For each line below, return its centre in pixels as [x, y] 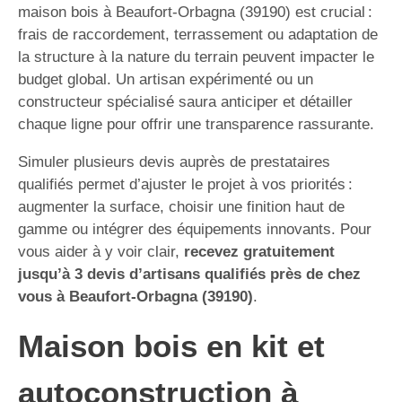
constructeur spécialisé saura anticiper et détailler [185, 102]
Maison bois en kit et [171, 346]
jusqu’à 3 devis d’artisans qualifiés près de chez [189, 274]
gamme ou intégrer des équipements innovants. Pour [195, 229]
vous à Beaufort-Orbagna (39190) [135, 297]
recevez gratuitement [259, 252]
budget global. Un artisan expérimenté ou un [166, 79]
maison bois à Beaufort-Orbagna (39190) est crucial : [195, 12]
